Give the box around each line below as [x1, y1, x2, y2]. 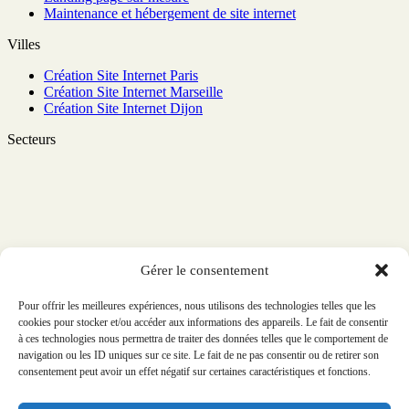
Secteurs [7, 131, 56, 147]
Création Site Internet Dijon [44, 100, 203, 116]
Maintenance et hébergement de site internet [44, 5, 296, 21]
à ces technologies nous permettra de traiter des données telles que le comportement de [18, 332, 388, 345]
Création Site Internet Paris [44, 67, 198, 83]
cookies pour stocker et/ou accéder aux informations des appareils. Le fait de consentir [18, 316, 388, 329]
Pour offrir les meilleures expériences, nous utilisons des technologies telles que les [18, 299, 376, 312]
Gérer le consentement [141, 262, 268, 278]
